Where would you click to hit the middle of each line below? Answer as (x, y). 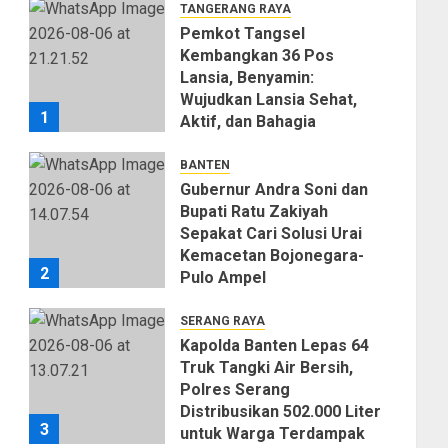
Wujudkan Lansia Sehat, (269, 100)
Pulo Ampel (223, 278)
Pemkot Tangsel (243, 34)
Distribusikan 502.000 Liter (281, 412)
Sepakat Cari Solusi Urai (271, 234)
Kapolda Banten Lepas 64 (275, 346)
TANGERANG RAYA (236, 9)
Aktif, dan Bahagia (248, 122)
